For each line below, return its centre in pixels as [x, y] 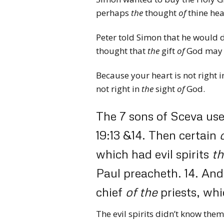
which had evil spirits [154, 154]
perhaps [113, 13]
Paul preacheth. [139, 173]
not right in [119, 89]
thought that [122, 51]
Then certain [184, 135]
